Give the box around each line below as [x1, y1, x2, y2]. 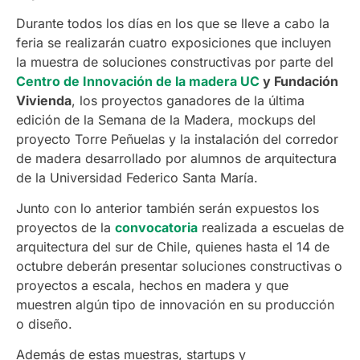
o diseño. [16, 316, 72, 333]
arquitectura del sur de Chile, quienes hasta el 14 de [16, 239, 329, 256]
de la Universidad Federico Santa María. [16, 169, 258, 186]
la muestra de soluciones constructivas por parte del [16, 53, 333, 70]
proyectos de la [16, 219, 115, 236]
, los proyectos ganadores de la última [72, 92, 305, 108]
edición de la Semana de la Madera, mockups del [16, 111, 316, 128]
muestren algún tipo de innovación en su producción [16, 297, 334, 313]
